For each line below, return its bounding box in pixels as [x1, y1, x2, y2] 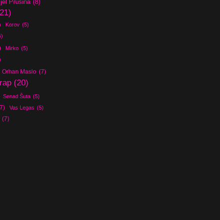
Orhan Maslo [1, 68, 36, 75]
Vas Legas [9, 104, 34, 110]
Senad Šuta [2, 93, 30, 99]
